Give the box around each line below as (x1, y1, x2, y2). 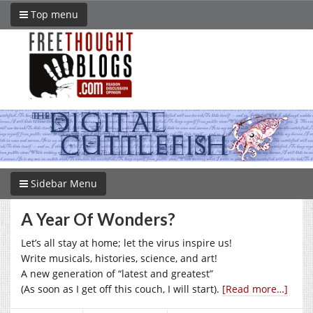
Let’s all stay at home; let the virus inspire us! (21, 235, 232, 249)
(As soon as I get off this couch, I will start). (21, 282, 222, 296)
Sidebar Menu (28, 176, 97, 190)
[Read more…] (222, 282, 288, 296)
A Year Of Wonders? (21, 208, 175, 229)
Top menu (28, 8, 78, 21)
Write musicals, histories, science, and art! (21, 251, 217, 265)
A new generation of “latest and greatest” (21, 266, 213, 280)
